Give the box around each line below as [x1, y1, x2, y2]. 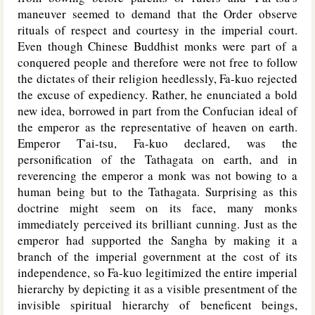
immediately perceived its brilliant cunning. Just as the [18, 216, 297, 232]
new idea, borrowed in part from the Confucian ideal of [18, 103, 297, 119]
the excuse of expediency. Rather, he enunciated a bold [18, 86, 297, 103]
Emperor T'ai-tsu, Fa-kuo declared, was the [18, 135, 297, 151]
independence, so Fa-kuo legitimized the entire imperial [18, 264, 297, 281]
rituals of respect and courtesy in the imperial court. [18, 22, 297, 38]
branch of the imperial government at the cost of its [18, 248, 297, 264]
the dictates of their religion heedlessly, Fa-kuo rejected [18, 70, 297, 86]
